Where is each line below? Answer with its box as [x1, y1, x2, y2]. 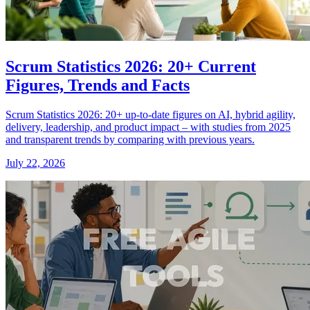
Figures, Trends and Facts [6, 75, 190, 94]
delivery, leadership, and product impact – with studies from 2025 [6, 120, 291, 133]
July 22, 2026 [6, 156, 65, 169]
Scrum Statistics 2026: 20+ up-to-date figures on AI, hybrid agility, [6, 108, 295, 120]
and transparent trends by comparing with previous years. [6, 133, 255, 145]
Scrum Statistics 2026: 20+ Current [6, 57, 256, 75]
